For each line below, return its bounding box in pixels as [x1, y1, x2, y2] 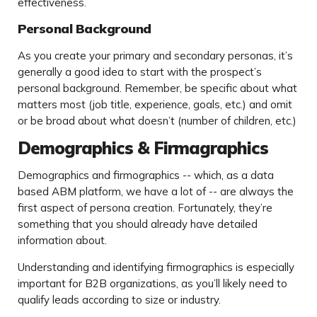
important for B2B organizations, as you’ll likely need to [18, 277, 287, 291]
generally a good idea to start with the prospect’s [18, 65, 262, 79]
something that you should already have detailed [18, 217, 258, 231]
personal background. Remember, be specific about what [18, 81, 297, 96]
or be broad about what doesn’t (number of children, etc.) [18, 114, 296, 128]
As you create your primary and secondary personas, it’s [18, 49, 293, 63]
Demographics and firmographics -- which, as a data [18, 168, 274, 183]
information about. [18, 234, 107, 248]
